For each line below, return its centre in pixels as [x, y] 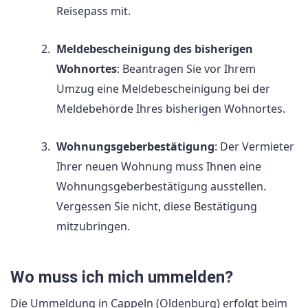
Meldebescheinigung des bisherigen [155, 49]
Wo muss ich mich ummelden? [122, 277]
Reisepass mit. [93, 11]
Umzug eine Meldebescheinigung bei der [163, 89]
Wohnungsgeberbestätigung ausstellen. [161, 187]
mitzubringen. [93, 227]
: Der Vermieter [254, 147]
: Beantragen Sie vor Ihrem [186, 69]
